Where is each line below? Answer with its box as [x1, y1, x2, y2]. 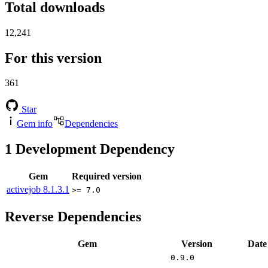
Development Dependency [12, 141, 175, 157]
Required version [72, 171, 142, 182]
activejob [7, 184, 43, 195]
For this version [5, 50, 102, 66]
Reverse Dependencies [5, 209, 141, 225]
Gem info [17, 118, 53, 129]
